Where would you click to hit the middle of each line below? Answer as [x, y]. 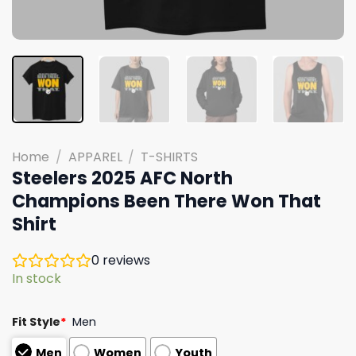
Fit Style [36, 321]
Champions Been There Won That [166, 201]
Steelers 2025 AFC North [122, 178]
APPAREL [95, 157]
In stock [37, 278]
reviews [125, 260]
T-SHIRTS [170, 157]
